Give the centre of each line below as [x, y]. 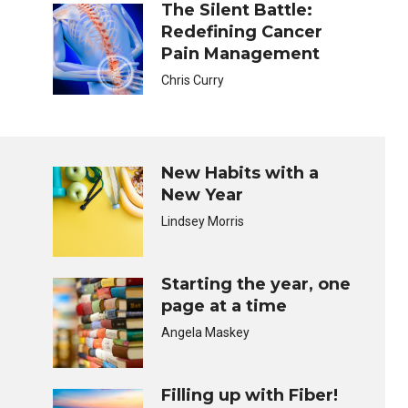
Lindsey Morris [203, 221]
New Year [203, 194]
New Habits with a [240, 173]
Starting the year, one [256, 284]
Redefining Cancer [242, 32]
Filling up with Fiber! [250, 396]
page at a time [224, 306]
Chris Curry [193, 81]
